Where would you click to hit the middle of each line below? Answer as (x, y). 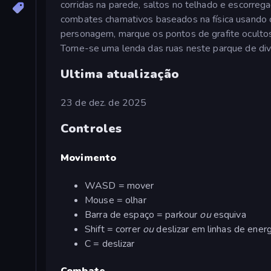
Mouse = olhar (116, 200)
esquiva (228, 214)
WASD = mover (119, 185)
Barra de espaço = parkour (142, 214)
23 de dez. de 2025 (104, 103)
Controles (91, 129)
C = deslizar (110, 243)
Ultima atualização (120, 74)
